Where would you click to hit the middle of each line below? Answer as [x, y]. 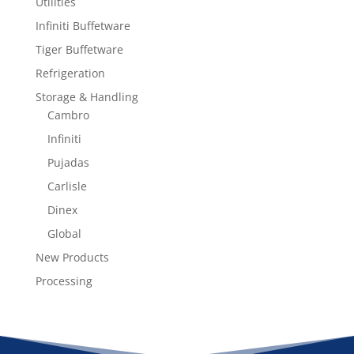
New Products [72, 257]
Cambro [68, 115]
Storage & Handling [87, 96]
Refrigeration [70, 73]
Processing [64, 281]
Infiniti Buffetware [83, 25]
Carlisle [67, 186]
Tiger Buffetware [79, 49]
